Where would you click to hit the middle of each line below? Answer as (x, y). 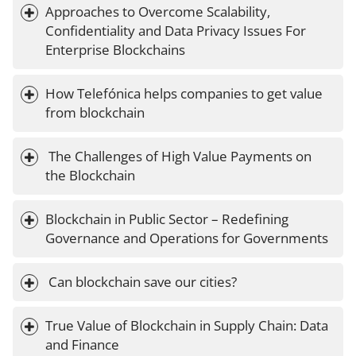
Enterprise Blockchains (115, 50)
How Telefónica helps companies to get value (186, 94)
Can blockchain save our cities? (143, 282)
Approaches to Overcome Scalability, (159, 12)
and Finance (82, 345)
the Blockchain (90, 176)
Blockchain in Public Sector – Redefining (168, 219)
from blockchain (95, 113)
